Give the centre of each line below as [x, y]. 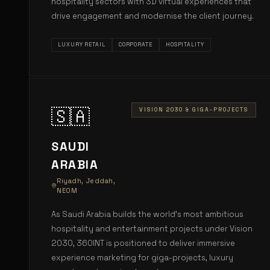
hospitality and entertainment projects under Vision [152, 229]
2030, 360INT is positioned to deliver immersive [143, 243]
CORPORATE [135, 45]
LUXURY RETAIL [82, 45]
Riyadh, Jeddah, [86, 181]
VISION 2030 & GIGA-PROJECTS [193, 110]
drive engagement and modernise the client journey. [152, 16]
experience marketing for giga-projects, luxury [142, 258]
